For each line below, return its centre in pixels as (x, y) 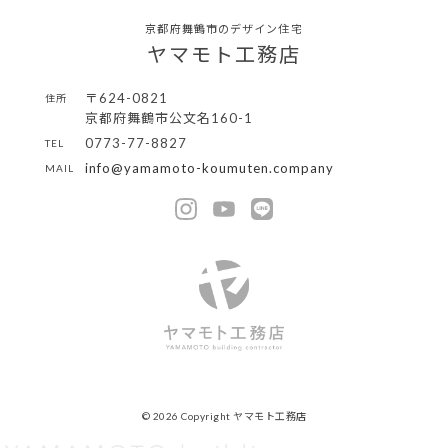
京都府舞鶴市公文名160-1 (168, 117)
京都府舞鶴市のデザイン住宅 (224, 28)
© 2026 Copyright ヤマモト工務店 (224, 416)
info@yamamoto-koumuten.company (209, 167)
